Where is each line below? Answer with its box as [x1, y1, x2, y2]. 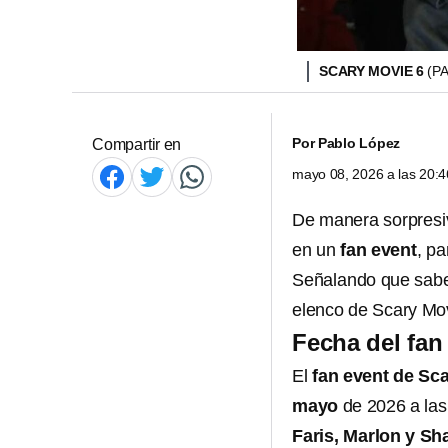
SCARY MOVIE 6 [319, 63, 427, 79]
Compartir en [92, 136, 182, 153]
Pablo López [317, 135, 401, 151]
